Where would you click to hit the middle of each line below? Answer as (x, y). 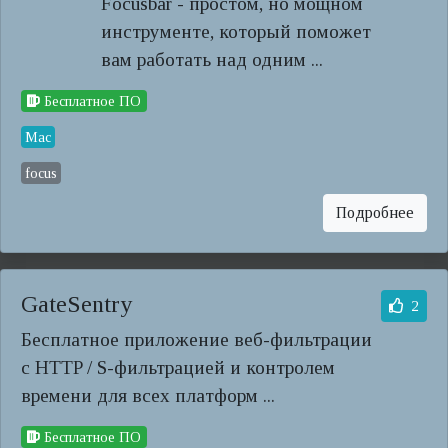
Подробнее (375, 212)
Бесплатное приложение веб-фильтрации (196, 339)
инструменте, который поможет (236, 31)
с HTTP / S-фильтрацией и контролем (178, 367)
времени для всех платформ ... (148, 395)
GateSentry (76, 304)
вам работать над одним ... (212, 59)
